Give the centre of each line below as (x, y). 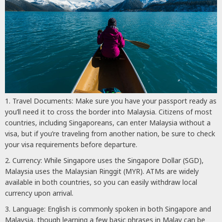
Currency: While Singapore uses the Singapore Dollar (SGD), (108, 160)
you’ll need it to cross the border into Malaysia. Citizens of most (109, 111)
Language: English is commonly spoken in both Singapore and (112, 209)
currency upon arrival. (39, 193)
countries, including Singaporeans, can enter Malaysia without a (108, 122)
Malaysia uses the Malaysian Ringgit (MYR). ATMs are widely (102, 171)
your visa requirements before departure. (71, 144)
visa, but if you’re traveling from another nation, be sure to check (110, 133)
